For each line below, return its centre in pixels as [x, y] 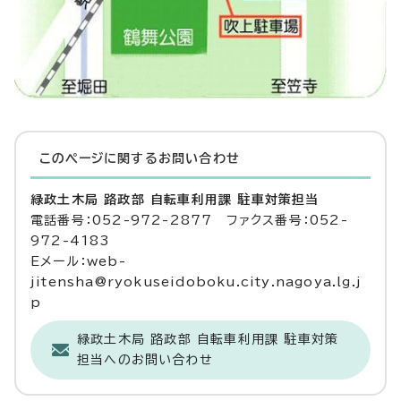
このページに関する [99, 159]
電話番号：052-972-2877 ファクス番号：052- [189, 221]
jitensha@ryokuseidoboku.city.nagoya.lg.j [196, 282]
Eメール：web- [78, 262]
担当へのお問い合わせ [145, 360]
